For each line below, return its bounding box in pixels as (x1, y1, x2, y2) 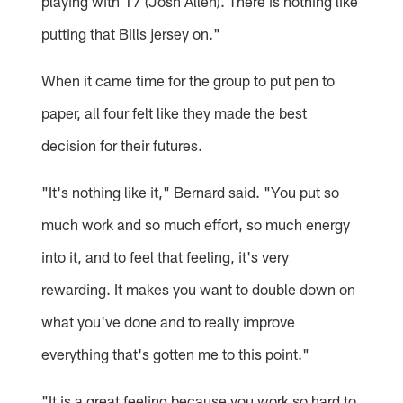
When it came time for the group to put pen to (41, 70, 336, 89)
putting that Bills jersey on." (41, 23, 221, 42)
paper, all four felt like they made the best (41, 103, 308, 121)
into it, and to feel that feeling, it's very (41, 246, 290, 265)
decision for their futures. (41, 135, 203, 154)
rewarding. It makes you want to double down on (41, 279, 356, 298)
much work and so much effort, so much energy (41, 214, 351, 233)
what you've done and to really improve (41, 311, 296, 330)
